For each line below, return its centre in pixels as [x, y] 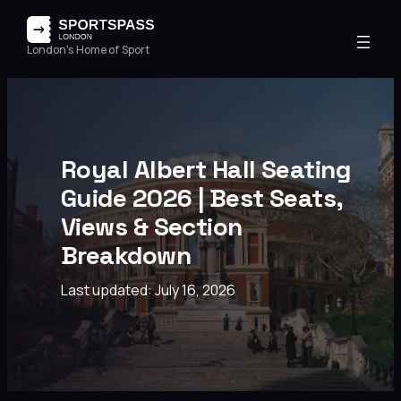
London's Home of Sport [88, 50]
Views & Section [152, 226]
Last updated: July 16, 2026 [148, 290]
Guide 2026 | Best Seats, [202, 197]
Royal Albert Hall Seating [206, 169]
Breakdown [126, 255]
